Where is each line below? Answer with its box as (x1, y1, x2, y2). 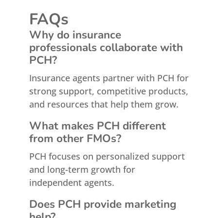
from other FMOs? (29, 131, 121, 146)
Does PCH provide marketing (29, 197, 177, 212)
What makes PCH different (29, 118, 166, 133)
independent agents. (29, 177, 114, 188)
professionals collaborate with (29, 40, 183, 55)
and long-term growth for (29, 163, 135, 175)
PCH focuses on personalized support (29, 150, 185, 162)
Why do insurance (29, 27, 121, 42)
